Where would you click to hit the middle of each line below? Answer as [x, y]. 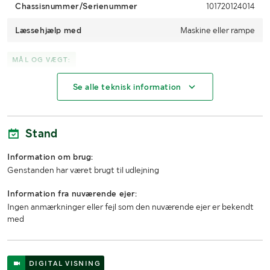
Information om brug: [50, 157]
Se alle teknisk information [127, 87]
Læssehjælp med [49, 30]
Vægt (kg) [35, 89]
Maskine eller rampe [217, 30]
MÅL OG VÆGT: [42, 60]
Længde [31, 137]
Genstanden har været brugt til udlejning [83, 170]
